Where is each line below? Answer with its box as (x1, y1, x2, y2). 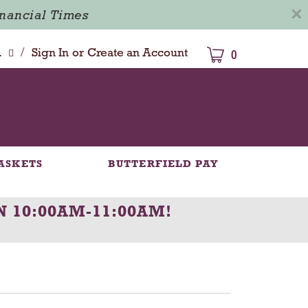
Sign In (31, 45, 69, 60)
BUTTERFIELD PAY (107, 157, 219, 170)
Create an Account (87, 45, 188, 60)
